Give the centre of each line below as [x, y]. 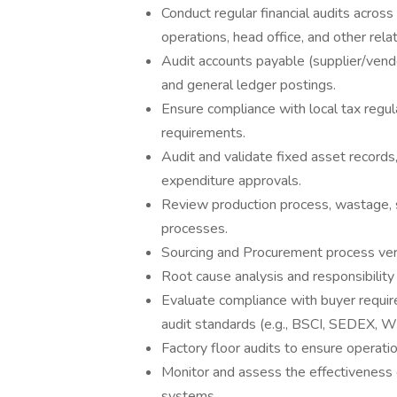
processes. [195, 229]
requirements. [203, 133]
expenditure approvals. [231, 181]
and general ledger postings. [249, 85]
